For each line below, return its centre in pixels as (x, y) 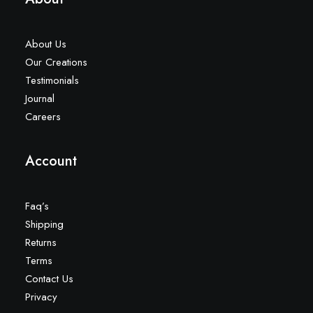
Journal (40, 99)
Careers (43, 117)
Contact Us (49, 279)
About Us (46, 44)
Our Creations (56, 62)
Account (51, 161)
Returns (41, 242)
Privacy (41, 297)
